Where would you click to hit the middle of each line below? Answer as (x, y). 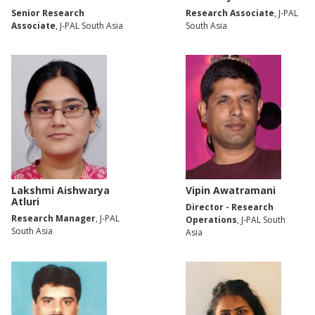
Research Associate (230, 13)
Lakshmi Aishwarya (60, 190)
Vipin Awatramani (231, 190)
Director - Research (230, 207)
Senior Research (48, 13)
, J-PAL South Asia (89, 26)
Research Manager (53, 218)
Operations (211, 219)
